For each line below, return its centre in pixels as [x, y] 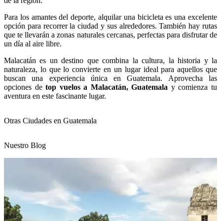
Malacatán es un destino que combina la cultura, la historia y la [110, 61]
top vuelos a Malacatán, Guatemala [107, 87]
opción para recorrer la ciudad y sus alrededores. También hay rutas [110, 26]
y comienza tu [193, 87]
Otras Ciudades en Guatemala [50, 121]
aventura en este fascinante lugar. [55, 96]
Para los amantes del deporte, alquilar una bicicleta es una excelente [110, 17]
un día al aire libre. [33, 44]
